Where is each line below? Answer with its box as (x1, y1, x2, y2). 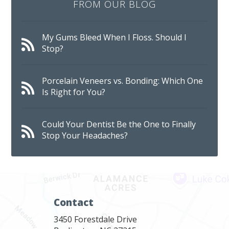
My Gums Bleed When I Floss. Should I (42, 31, 187, 43)
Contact (53, 195, 94, 209)
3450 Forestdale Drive (53, 213, 137, 225)
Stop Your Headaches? (42, 129, 128, 141)
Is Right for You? (42, 86, 106, 98)
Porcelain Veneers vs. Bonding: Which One (42, 75, 203, 86)
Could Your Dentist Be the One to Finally (42, 118, 196, 130)
